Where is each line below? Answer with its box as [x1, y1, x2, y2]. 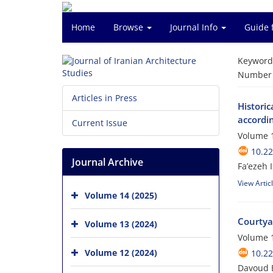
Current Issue [72, 117, 127, 129]
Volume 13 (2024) [85, 218, 157, 230]
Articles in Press [72, 92, 137, 104]
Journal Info [170, 21, 220, 33]
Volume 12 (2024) [85, 246, 157, 258]
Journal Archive [72, 155, 143, 169]
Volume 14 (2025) [85, 189, 157, 201]
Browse [113, 21, 146, 33]
